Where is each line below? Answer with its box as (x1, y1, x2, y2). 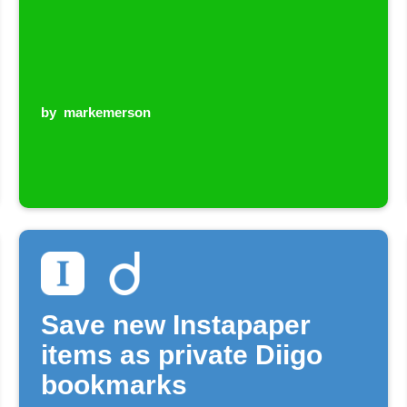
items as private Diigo (41, 339, 323, 370)
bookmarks (41, 369, 188, 400)
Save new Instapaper (41, 309, 312, 340)
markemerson (64, 104, 152, 120)
